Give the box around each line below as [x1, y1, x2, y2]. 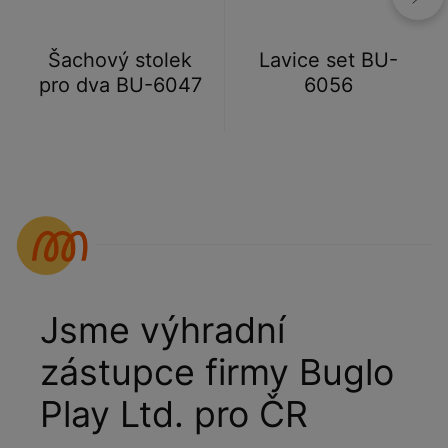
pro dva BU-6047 [38, 73, 202, 97]
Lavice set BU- [258, 48, 398, 72]
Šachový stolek [48, 48, 192, 72]
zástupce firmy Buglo [40, 350, 394, 394]
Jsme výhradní [40, 308, 285, 352]
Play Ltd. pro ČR [40, 392, 308, 436]
